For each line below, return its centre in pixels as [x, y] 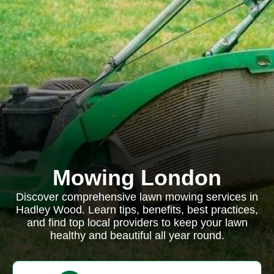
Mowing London [137, 178]
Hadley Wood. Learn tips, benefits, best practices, [137, 210]
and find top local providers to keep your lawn [137, 223]
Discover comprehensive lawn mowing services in [137, 197]
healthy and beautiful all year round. [137, 235]
